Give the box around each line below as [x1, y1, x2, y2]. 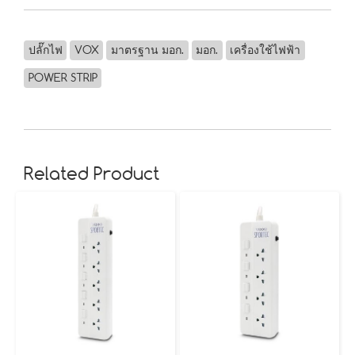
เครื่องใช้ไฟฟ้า [230, 44, 301, 56]
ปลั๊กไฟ [28, 44, 63, 56]
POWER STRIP [28, 72, 97, 84]
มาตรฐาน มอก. [110, 44, 184, 56]
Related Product [24, 166, 160, 184]
